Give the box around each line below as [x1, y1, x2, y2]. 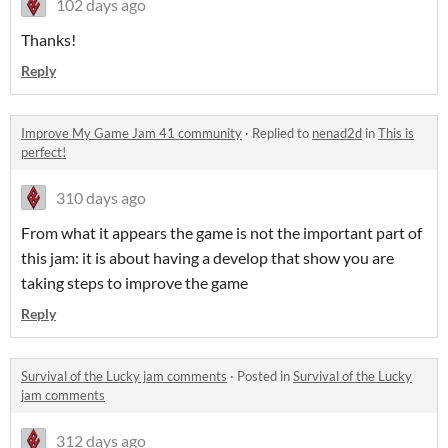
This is [378, 125, 414, 142]
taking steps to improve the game [21, 273, 248, 293]
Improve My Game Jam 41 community [21, 125, 242, 142]
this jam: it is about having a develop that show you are [21, 248, 394, 268]
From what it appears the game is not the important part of [21, 223, 422, 243]
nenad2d [312, 125, 362, 142]
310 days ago [56, 188, 146, 208]
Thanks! [21, 30, 76, 50]
